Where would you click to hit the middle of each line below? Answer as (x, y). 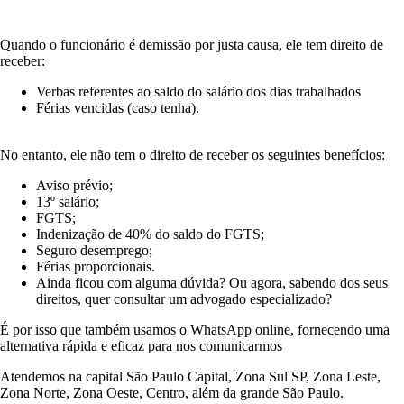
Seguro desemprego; (94, 250)
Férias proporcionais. (96, 266)
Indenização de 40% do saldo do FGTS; (150, 234)
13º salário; (68, 201)
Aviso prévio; (74, 185)
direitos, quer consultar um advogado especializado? (184, 298)
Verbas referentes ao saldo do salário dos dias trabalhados (198, 91)
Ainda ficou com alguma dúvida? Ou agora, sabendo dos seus (212, 282)
